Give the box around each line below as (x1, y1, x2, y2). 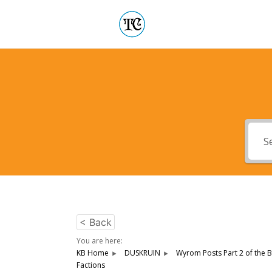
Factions (76, 260, 105, 270)
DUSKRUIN (124, 248, 160, 258)
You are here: (76, 236, 123, 246)
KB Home (76, 248, 109, 258)
